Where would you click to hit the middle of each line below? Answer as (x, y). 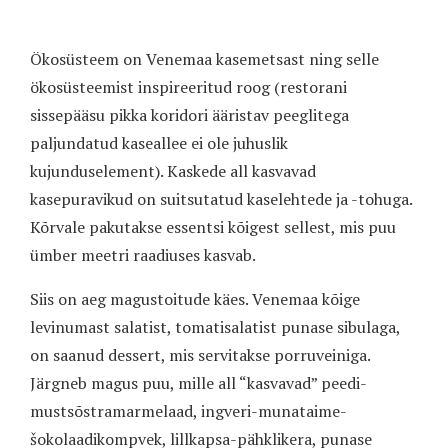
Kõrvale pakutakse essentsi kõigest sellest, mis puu (213, 227)
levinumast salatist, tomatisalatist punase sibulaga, (215, 327)
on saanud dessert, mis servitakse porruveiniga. (200, 355)
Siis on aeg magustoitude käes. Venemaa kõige (195, 299)
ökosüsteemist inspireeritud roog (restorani (188, 87)
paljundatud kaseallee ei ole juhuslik (159, 143)
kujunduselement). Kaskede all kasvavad (173, 171)
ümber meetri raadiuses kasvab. (143, 255)
